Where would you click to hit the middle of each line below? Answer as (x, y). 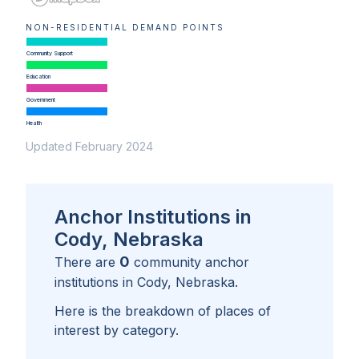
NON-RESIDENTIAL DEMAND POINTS (125, 28)
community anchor (192, 262)
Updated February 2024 (89, 147)
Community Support (49, 54)
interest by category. (117, 331)
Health (34, 123)
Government (40, 100)
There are (87, 262)
